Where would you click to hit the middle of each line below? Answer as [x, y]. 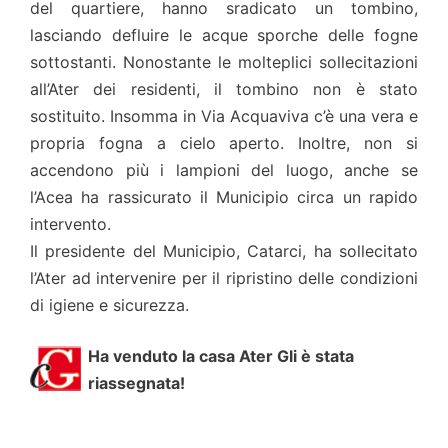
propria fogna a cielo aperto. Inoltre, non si [224, 143]
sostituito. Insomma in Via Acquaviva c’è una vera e [224, 116]
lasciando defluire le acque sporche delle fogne [224, 35]
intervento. [70, 224]
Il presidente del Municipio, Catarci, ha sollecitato [224, 251]
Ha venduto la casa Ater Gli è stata [221, 356]
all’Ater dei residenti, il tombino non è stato [224, 89]
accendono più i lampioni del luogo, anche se [224, 170]
